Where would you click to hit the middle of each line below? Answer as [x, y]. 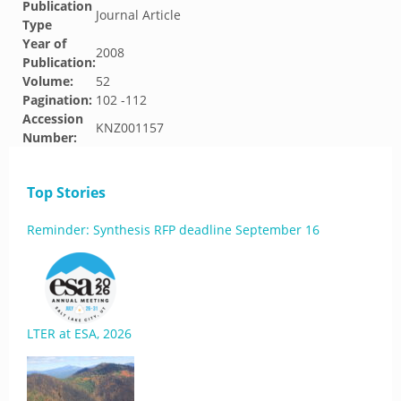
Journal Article [138, 15]
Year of [44, 43]
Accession [53, 119]
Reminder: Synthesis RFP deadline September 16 [173, 230]
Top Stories [66, 192]
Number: [50, 137]
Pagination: [57, 100]
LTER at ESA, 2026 [79, 333]
